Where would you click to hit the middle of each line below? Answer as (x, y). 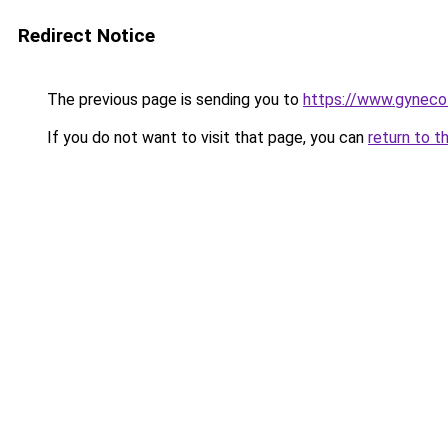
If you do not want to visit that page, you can (205, 137)
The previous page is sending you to (173, 99)
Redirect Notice (86, 35)
